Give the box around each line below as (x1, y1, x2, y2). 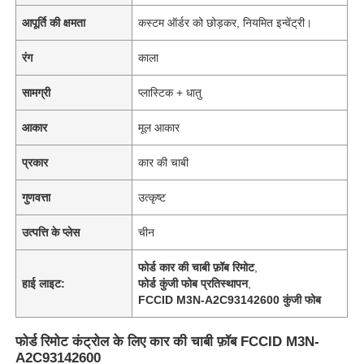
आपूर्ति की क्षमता (22, 15, 86, 29)
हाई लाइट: (22, 276, 66, 290)
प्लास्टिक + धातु (138, 85, 202, 99)
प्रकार (22, 155, 49, 169)
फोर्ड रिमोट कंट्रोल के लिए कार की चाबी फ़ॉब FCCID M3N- (15, 333, 320, 349)
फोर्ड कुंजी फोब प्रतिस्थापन (138, 276, 249, 290)
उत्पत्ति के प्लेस (22, 225, 80, 239)
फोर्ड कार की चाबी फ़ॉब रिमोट (138, 260, 255, 274)
